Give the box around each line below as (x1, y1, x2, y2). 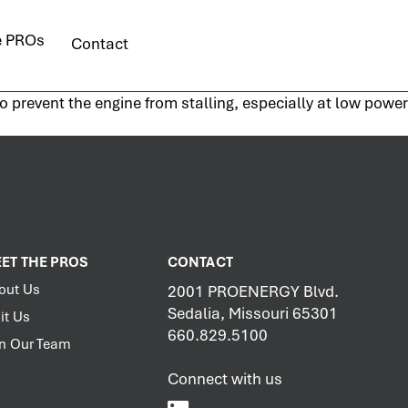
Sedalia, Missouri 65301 (168, 303, 338, 323)
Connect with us (168, 369, 282, 389)
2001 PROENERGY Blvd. (168, 281, 339, 301)
